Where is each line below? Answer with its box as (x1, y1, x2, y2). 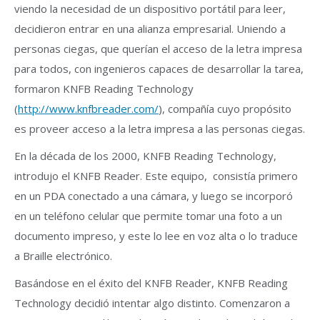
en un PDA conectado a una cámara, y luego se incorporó (14, 189, 293, 203)
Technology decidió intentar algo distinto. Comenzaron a (14, 296, 290, 310)
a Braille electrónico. (14, 249, 112, 263)
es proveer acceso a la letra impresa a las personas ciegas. (14, 121, 305, 136)
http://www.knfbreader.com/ (18, 101, 159, 116)
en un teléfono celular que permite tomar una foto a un (14, 209, 282, 223)
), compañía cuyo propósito (159, 101, 291, 116)
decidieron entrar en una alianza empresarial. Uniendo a (14, 21, 286, 36)
